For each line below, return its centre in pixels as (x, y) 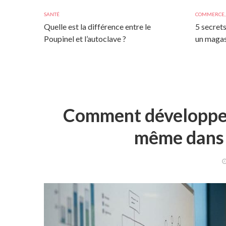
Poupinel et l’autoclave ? (85, 39)
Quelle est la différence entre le (97, 26)
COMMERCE (210, 14)
